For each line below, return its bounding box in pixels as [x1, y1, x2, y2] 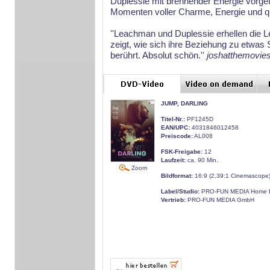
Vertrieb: [161, 196, 186, 203]
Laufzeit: [161, 157, 186, 163]
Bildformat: [161, 172, 193, 179]
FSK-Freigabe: [161, 148, 202, 155]
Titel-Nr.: [161, 116, 185, 122]
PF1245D [185, 116, 213, 122]
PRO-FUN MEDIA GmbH [186, 196, 254, 203]
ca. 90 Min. [186, 157, 218, 163]
